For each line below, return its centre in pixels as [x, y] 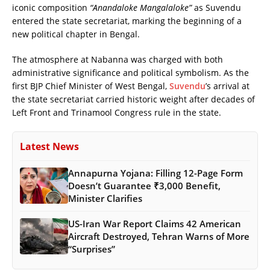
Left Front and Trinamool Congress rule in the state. [117, 112]
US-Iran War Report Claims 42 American [155, 223]
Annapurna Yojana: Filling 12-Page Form [155, 173]
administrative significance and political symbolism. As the [130, 72]
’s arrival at [228, 86]
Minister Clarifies [105, 198]
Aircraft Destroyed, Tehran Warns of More [159, 236]
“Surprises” [92, 249]
